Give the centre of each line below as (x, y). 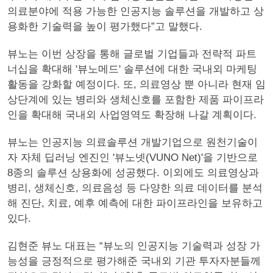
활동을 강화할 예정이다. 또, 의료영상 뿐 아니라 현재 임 (136, 84)
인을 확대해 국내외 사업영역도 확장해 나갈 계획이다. (132, 115)
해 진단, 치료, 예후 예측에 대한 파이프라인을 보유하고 (135, 203)
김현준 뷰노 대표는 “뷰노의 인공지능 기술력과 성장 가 (134, 246)
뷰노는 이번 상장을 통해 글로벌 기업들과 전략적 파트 (132, 54)
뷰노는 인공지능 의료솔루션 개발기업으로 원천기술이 (133, 142)
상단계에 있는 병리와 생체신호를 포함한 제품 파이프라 (136, 100)
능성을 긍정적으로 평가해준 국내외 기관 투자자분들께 (134, 261)
